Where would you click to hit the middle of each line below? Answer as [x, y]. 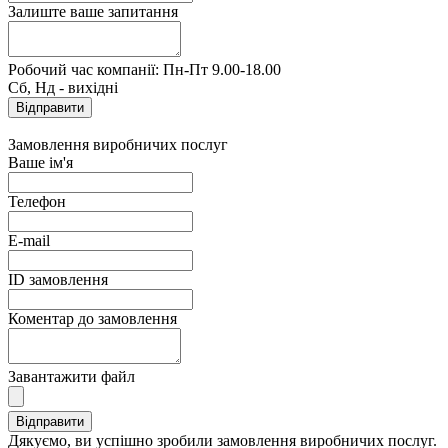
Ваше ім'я [40, 162]
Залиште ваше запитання [93, 11]
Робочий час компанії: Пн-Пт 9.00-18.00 [144, 69]
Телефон [37, 201]
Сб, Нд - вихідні [63, 87]
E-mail [29, 240]
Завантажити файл [71, 376]
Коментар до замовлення [92, 318]
